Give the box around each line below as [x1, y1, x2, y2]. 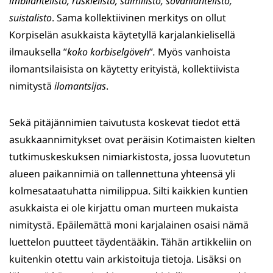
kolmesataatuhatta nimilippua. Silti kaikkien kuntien [9, 184, 248, 198]
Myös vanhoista [155, 45, 230, 59]
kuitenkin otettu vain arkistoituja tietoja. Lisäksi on [9, 252, 241, 266]
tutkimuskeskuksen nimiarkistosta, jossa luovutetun [9, 150, 250, 164]
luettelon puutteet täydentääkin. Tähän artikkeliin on [9, 235, 252, 249]
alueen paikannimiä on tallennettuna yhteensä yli [9, 167, 235, 181]
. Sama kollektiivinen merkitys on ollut [52, 11, 226, 25]
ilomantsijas [54, 79, 106, 93]
